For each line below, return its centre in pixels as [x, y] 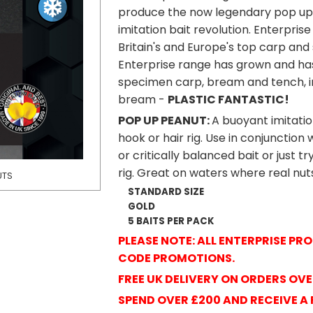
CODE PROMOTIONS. [176, 258]
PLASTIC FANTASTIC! [228, 100]
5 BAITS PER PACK [171, 221]
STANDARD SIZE [166, 192]
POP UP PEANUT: [165, 121]
